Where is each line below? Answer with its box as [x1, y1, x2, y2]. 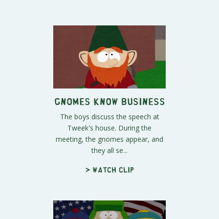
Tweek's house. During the [67, 123, 152, 133]
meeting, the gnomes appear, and [56, 134, 163, 144]
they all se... [91, 146, 128, 155]
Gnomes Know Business [54, 99, 165, 104]
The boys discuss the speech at [60, 112, 159, 122]
